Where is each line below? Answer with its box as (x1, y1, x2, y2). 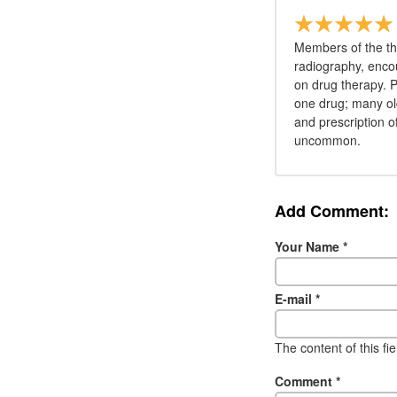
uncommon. (294, 131, 361, 149)
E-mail (275, 289, 315, 307)
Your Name (275, 237, 343, 255)
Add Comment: (275, 199, 389, 222)
